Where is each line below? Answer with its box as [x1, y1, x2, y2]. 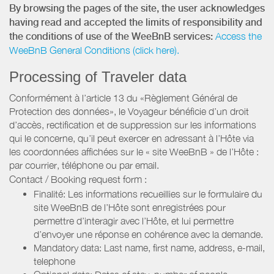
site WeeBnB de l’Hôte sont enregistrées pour [34, 201, 226, 213]
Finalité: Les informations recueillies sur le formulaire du [34, 188, 262, 199]
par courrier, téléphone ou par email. [9, 159, 159, 171]
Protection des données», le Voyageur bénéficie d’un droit [9, 105, 249, 117]
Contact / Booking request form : [9, 174, 147, 185]
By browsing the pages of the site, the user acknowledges [9, 2, 265, 14]
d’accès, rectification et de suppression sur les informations [9, 119, 256, 130]
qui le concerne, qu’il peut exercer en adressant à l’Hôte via [9, 132, 254, 144]
